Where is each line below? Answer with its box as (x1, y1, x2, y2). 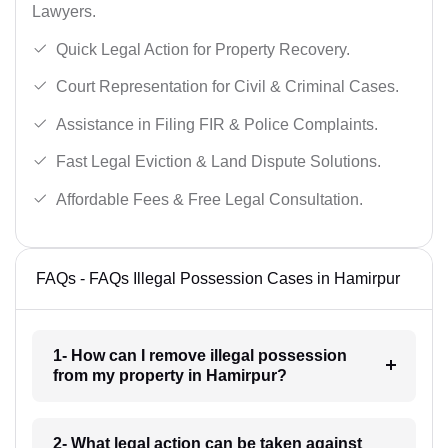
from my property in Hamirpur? (52, 366, 287, 384)
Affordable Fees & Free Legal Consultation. (56, 190, 363, 208)
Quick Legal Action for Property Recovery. (56, 40, 350, 58)
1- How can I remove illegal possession (52, 346, 347, 364)
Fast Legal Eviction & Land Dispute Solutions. (56, 153, 381, 171)
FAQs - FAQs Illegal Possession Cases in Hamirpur (36, 269, 400, 287)
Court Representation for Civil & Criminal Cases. (56, 78, 399, 96)
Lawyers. (32, 2, 96, 20)
